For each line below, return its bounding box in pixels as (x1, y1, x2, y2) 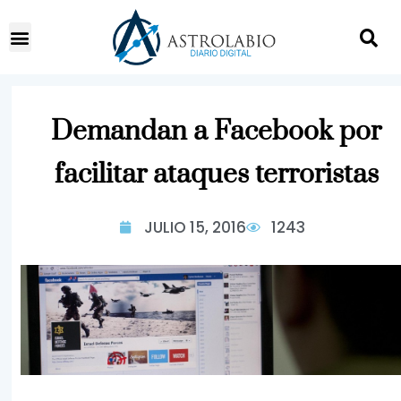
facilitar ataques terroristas (54, 158, 379, 192)
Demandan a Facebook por (51, 115, 381, 149)
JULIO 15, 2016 (144, 217, 246, 238)
